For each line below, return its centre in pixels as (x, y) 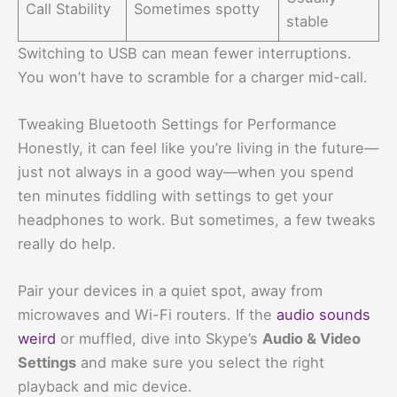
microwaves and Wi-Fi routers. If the (147, 315)
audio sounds (323, 315)
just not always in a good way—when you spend (186, 171)
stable (308, 21)
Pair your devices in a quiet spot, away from (170, 291)
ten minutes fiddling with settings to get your (175, 195)
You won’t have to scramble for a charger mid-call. (193, 77)
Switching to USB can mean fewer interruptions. (185, 53)
